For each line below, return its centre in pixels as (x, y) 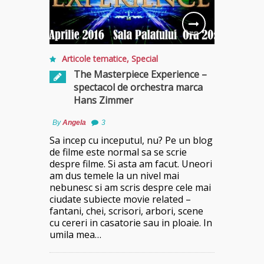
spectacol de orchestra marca (138, 87)
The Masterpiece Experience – (140, 74)
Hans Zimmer (103, 100)
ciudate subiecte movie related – (120, 199)
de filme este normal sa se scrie (118, 152)
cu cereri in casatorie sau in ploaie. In (131, 222)
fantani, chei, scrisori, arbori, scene (126, 211)
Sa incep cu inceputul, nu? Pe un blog (131, 140)
